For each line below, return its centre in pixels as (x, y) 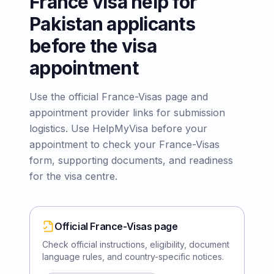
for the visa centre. (73, 176)
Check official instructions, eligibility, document (136, 244)
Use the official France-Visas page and (119, 96)
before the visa (93, 46)
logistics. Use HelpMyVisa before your (118, 128)
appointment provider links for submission (127, 112)
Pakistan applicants (112, 24)
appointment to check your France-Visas (124, 144)
